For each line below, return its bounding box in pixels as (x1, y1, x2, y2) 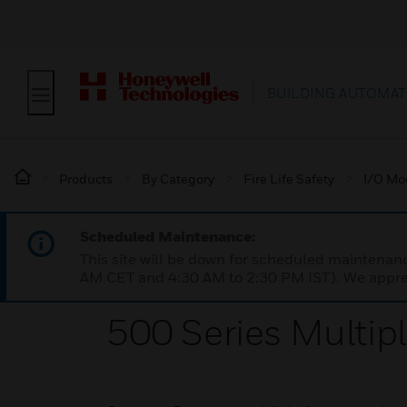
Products (59, 171, 113, 186)
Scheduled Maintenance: (80, 227, 255, 245)
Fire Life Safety (243, 171, 334, 186)
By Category (142, 171, 214, 186)
